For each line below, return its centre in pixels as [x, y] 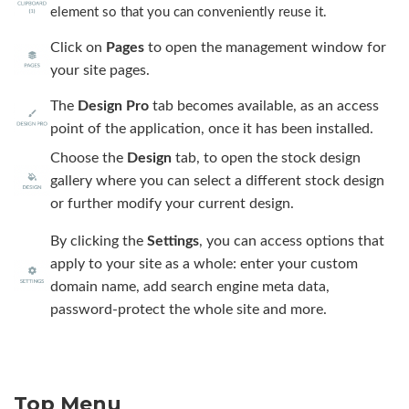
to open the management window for [265, 47]
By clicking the [99, 241]
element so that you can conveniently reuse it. [189, 12]
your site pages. [100, 70]
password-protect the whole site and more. [189, 309]
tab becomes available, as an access [264, 105]
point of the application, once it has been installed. [212, 128]
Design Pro [113, 105]
